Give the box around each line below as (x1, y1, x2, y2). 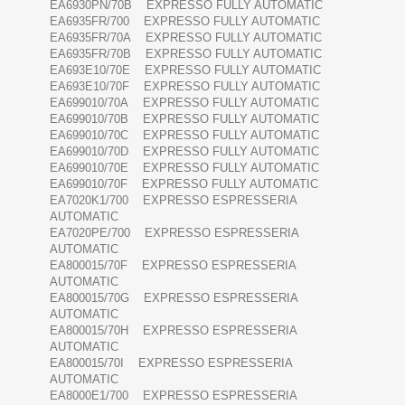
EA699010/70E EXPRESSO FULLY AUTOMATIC (50, 161, 334, 175)
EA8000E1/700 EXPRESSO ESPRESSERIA (50, 389, 297, 403)
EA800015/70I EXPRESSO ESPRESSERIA (50, 356, 292, 371)
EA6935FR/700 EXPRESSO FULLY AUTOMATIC (50, 14, 334, 29)
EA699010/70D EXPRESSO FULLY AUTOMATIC (50, 145, 334, 159)
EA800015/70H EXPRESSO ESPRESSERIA (50, 324, 297, 338)
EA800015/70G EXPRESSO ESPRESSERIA (50, 291, 297, 306)
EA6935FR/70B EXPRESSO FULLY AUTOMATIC (50, 47, 336, 61)
